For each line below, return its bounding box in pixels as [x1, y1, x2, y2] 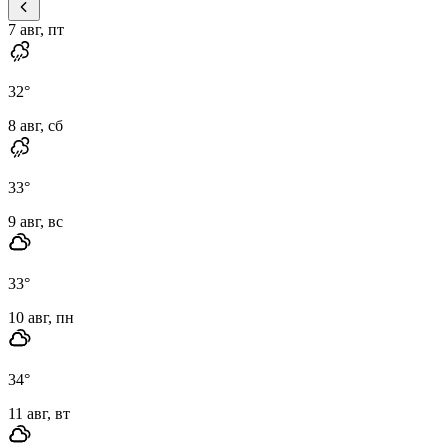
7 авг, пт [8, 20, 64, 38]
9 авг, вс [8, 212, 63, 230]
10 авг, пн [8, 308, 74, 326]
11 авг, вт [8, 404, 70, 422]
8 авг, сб [8, 116, 63, 134]
